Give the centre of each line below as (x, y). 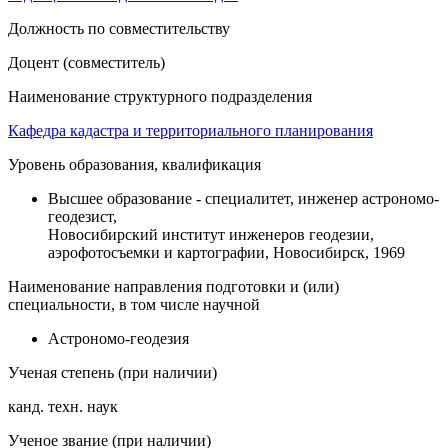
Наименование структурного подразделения (160, 97)
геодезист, (82, 217)
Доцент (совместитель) (86, 63)
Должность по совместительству (119, 29)
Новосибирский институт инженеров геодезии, (211, 235)
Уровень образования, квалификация (134, 165)
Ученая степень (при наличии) (112, 373)
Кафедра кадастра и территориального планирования (190, 131)
